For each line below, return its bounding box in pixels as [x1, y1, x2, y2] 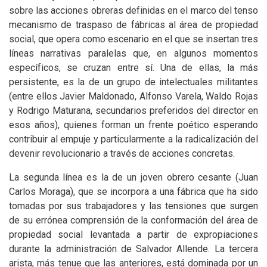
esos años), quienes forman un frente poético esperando [9, 119, 258, 131]
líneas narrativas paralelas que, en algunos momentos [9, 48, 258, 59]
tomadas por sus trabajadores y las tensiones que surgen [9, 200, 258, 212]
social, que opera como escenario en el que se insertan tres [9, 33, 258, 45]
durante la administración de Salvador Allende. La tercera [9, 243, 258, 254]
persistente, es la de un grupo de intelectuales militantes [9, 76, 258, 88]
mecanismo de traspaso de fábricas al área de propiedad [9, 19, 258, 30]
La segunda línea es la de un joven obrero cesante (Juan [9, 172, 258, 183]
